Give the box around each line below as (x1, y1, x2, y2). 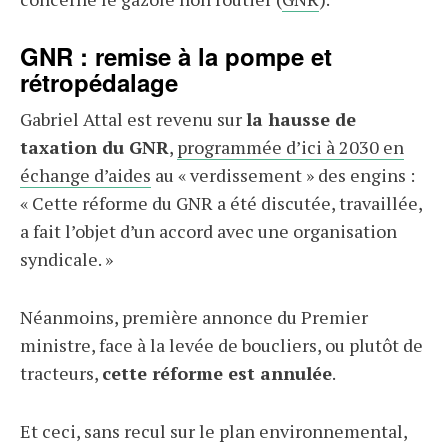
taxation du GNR (20, 135, 169, 159)
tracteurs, (20, 361, 102, 385)
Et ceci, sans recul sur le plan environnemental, (20, 419, 407, 443)
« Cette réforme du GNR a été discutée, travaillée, (20, 191, 422, 215)
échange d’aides (20, 163, 151, 187)
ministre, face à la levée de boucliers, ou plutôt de (20, 333, 423, 357)
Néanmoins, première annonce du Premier (20, 305, 368, 329)
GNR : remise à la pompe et (20, 39, 332, 73)
